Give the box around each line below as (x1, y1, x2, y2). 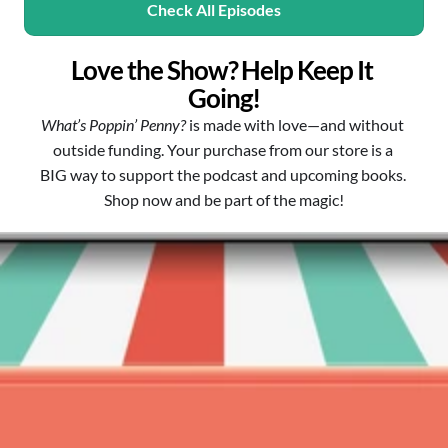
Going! (188, 82, 260, 114)
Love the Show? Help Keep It (71, 54, 373, 86)
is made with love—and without (186, 115, 404, 134)
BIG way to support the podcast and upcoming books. (40, 165, 406, 184)
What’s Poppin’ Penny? (41, 115, 186, 134)
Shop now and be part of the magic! (104, 190, 344, 209)
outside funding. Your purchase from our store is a (52, 140, 393, 159)
